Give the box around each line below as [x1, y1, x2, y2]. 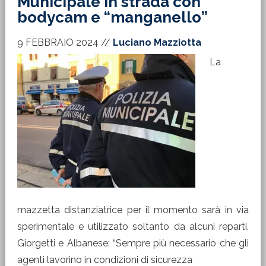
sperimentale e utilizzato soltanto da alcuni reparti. [17, 221, 249, 232]
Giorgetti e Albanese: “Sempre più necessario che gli [17, 237, 249, 249]
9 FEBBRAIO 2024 [17, 37, 99, 48]
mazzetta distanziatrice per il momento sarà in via [17, 204, 249, 216]
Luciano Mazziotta [112, 37, 201, 48]
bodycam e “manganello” [17, 8, 208, 26]
